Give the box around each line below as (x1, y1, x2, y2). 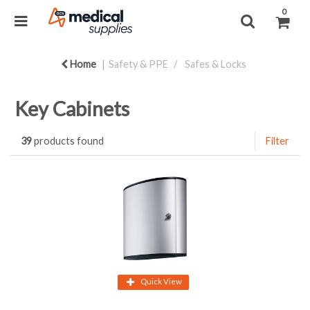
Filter (265, 135, 289, 147)
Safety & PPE (109, 58, 168, 70)
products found (32, 135, 104, 147)
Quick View (140, 277, 182, 286)
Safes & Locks (185, 58, 246, 70)
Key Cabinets (15, 97, 129, 120)
